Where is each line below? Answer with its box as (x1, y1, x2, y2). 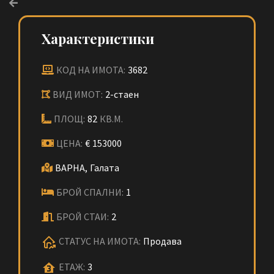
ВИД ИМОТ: (53, 88, 103, 100)
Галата (90, 161, 119, 174)
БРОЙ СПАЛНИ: (56, 186, 124, 198)
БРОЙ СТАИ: (56, 210, 109, 223)
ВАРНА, (55, 161, 87, 174)
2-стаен (105, 88, 139, 100)
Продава (143, 235, 182, 247)
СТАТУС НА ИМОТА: (59, 235, 141, 247)
